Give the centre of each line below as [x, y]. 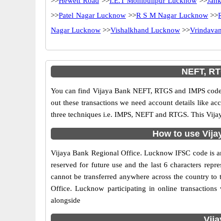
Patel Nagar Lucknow [92, 15]
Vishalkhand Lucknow [145, 30]
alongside [66, 200]
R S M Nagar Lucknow [172, 15]
